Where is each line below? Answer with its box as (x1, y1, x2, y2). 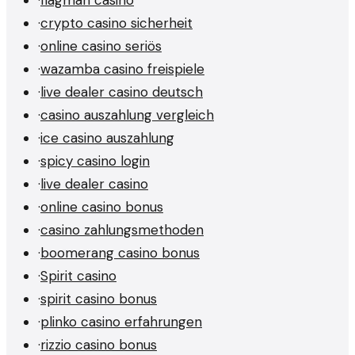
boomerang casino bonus (40, 243, 200, 261)
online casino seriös (40, 36, 162, 55)
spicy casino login (40, 151, 150, 170)
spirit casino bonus (40, 289, 157, 307)
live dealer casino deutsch (40, 82, 203, 101)
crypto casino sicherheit (40, 13, 193, 32)
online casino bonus (40, 197, 163, 216)
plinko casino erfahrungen (40, 312, 202, 330)
